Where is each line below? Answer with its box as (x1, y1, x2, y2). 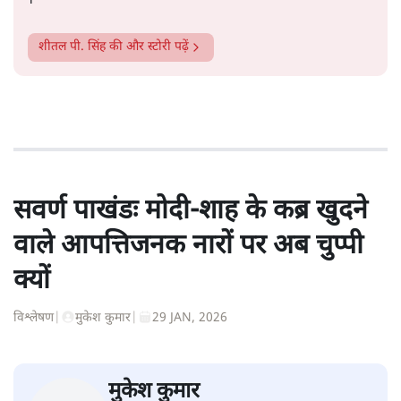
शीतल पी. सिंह (38, 38, 106, 55)
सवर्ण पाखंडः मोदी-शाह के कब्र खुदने (13, 193, 368, 229)
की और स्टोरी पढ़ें (106, 38, 189, 55)
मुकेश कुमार (75, 309, 131, 327)
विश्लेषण (13, 309, 54, 327)
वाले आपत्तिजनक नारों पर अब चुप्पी (13, 228, 363, 264)
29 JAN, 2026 (152, 309, 227, 327)
